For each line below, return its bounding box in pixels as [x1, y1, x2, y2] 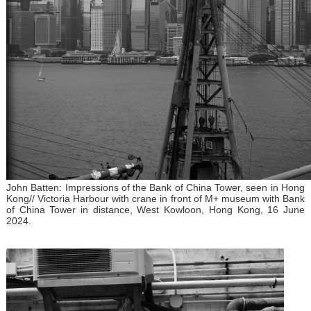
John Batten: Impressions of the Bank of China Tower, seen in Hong [6, 181, 305, 193]
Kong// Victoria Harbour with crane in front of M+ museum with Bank [6, 192, 305, 204]
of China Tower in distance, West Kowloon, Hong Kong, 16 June [6, 203, 305, 215]
